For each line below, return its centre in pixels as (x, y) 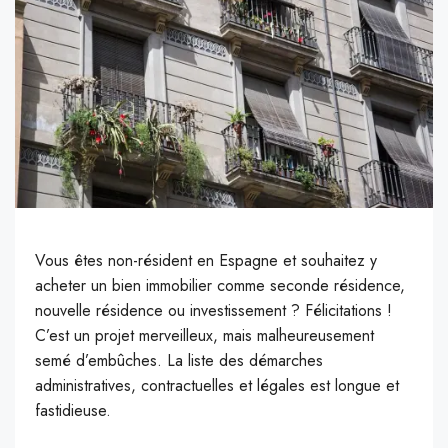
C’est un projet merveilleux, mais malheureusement (204, 336)
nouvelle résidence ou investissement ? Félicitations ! (213, 311)
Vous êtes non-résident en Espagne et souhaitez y (206, 261)
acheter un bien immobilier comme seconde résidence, (220, 286)
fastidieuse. (73, 411)
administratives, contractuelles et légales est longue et (217, 386)
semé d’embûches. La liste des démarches (179, 361)
